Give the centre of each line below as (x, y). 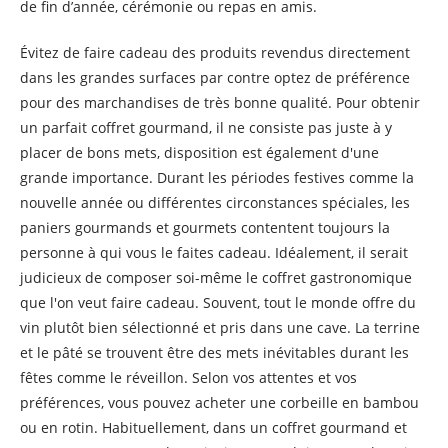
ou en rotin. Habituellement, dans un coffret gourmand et (213, 427)
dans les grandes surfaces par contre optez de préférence (215, 77)
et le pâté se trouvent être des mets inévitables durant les (214, 352)
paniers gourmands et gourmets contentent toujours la (205, 227)
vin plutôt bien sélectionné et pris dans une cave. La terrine (220, 327)
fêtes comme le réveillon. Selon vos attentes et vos (188, 377)
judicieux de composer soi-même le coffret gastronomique (216, 277)
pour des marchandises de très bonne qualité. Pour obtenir (220, 102)
